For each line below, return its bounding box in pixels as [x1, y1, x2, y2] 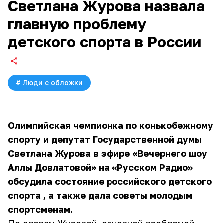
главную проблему [8, 15, 146, 33]
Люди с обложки [23, 78, 83, 87]
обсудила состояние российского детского [8, 176, 212, 187]
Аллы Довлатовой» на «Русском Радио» [8, 162, 193, 173]
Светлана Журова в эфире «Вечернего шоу [8, 148, 207, 159]
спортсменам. [8, 204, 73, 215]
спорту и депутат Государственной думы [8, 134, 202, 145]
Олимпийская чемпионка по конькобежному [8, 120, 213, 131]
